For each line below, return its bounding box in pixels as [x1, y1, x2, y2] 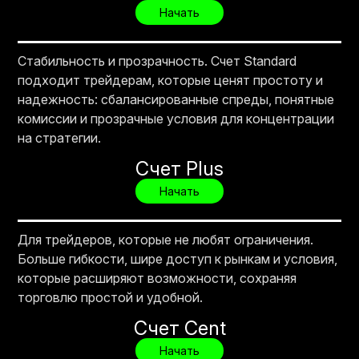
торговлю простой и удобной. [18, 288, 204, 305]
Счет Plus [135, 156, 224, 180]
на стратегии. [18, 129, 102, 146]
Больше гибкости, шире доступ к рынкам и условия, [18, 250, 338, 267]
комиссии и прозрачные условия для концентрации [18, 110, 335, 127]
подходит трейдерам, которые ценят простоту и [18, 71, 324, 88]
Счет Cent [133, 316, 226, 340]
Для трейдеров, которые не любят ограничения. [18, 231, 314, 248]
